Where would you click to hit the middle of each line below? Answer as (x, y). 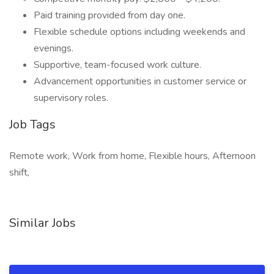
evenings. (54, 48)
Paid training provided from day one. (109, 15)
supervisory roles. (71, 98)
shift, (19, 172)
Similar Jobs (43, 223)
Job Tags (32, 124)
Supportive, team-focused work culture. (117, 65)
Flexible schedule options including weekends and (139, 32)
